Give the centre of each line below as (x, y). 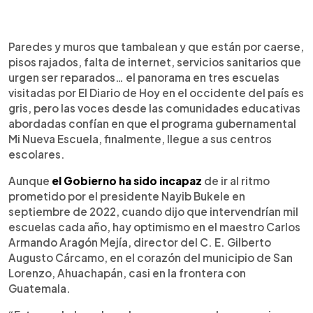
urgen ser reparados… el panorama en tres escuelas (144, 77)
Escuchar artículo (105, 45)
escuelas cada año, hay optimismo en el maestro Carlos (154, 226)
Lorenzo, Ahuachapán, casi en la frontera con (127, 272)
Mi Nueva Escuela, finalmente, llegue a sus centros (140, 138)
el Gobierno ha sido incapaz (128, 180)
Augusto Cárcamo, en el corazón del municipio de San (151, 257)
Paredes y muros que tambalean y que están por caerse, (156, 46)
